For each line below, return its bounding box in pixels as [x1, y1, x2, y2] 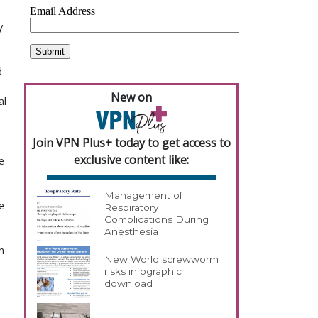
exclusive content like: [74, 151, 189, 168]
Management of [104, 190, 183, 202]
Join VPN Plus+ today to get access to [32, 134, 231, 150]
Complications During [104, 214, 209, 226]
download [104, 278, 153, 290]
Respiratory [104, 202, 159, 214]
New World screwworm [104, 253, 219, 265]
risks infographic [104, 265, 182, 278]
